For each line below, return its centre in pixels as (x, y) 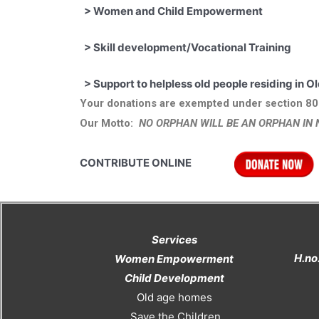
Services (174, 239)
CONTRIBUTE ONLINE (157, 162)
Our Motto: (109, 123)
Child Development (174, 278)
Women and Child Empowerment (202, 11)
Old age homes (174, 297)
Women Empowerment (174, 258)
